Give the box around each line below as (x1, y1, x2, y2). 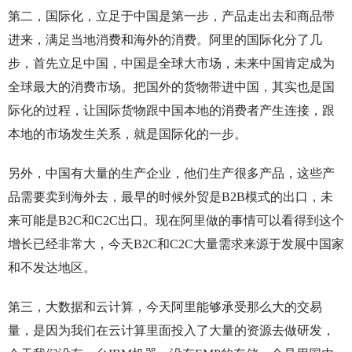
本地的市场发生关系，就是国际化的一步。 (7, 127, 247, 141)
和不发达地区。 (7, 261, 96, 275)
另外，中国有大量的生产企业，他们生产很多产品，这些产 (7, 167, 335, 181)
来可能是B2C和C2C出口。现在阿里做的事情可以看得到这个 (7, 214, 344, 228)
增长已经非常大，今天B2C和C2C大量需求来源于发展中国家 (7, 237, 344, 251)
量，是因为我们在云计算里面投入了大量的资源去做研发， (7, 324, 335, 338)
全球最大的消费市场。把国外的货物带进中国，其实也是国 (7, 80, 335, 94)
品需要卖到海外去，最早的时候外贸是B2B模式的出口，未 (7, 190, 333, 204)
